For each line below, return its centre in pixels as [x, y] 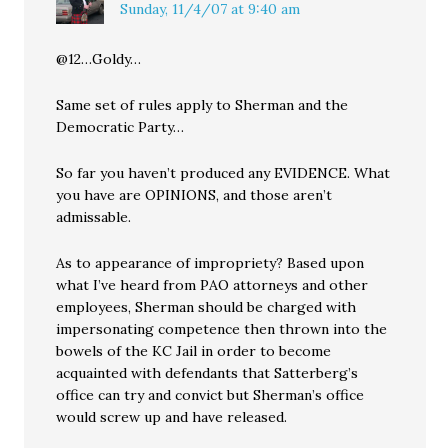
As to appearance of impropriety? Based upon [210, 263]
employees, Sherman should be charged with [206, 307]
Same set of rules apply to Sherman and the [202, 105]
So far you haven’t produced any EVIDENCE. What [223, 173]
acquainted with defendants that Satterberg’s [207, 373]
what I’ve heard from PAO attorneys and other [212, 285]
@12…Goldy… [99, 59]
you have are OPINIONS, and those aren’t [194, 195]
